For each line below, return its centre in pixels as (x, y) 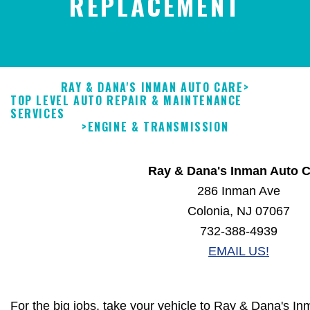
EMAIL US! (239, 252)
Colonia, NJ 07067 (239, 211)
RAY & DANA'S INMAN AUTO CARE (152, 88)
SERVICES (38, 114)
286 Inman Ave (239, 191)
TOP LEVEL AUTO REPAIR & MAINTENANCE (127, 101)
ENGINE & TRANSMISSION (158, 127)
